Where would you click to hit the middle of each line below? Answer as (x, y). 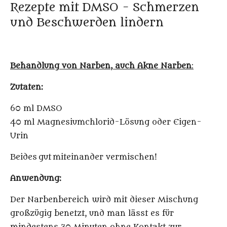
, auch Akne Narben (151, 66)
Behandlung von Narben (60, 66)
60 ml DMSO (36, 109)
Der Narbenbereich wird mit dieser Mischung (104, 200)
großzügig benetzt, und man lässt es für (92, 214)
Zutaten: (27, 87)
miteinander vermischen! (105, 157)
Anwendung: (36, 179)
